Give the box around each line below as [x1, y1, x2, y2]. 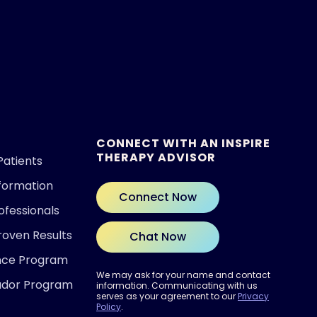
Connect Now [119, 189, 197, 206]
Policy [96, 301, 121, 313]
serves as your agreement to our [96, 290, 238, 303]
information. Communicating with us [96, 279, 258, 292]
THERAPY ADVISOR [96, 149, 216, 166]
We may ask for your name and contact [96, 269, 270, 282]
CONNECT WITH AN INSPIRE [96, 135, 270, 152]
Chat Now [129, 229, 186, 246]
